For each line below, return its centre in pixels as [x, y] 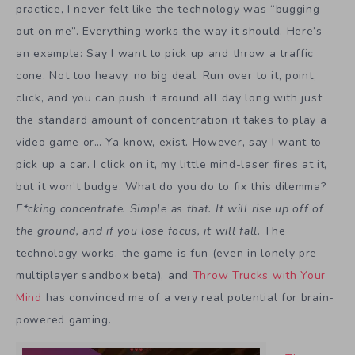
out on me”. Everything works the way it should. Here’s [169, 31]
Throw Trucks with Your [259, 275]
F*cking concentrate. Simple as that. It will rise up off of [170, 208]
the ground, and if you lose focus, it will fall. [140, 231]
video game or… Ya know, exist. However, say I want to [169, 142]
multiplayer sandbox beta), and [104, 275]
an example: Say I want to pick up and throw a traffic [165, 53]
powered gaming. [64, 319]
